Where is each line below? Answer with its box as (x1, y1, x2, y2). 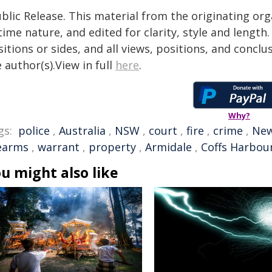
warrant (38, 140, 80, 154)
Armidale (145, 140, 192, 154)
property (89, 140, 136, 154)
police (18, 123, 50, 138)
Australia (59, 123, 106, 138)
